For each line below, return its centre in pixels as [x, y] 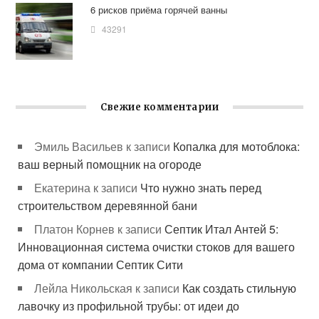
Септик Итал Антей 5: [222, 229]
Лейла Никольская [84, 288]
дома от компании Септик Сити [101, 265]
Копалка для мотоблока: [237, 147]
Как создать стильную [240, 288]
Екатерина [63, 188]
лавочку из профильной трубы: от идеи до [129, 306]
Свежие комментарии [159, 108]
